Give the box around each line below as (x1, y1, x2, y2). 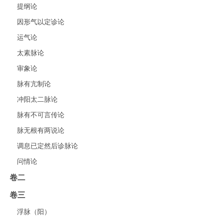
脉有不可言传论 (17, 111, 64, 119)
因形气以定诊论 (17, 18, 64, 26)
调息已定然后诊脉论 (17, 142, 78, 150)
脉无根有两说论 (17, 126, 64, 134)
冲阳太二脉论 (17, 95, 58, 103)
